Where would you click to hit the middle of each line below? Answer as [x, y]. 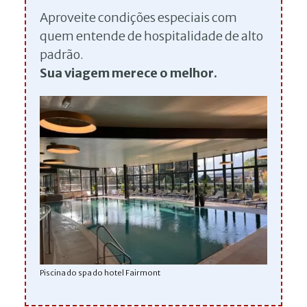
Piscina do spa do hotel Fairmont [100, 272]
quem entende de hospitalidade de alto [151, 36]
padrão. [62, 54]
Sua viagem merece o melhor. [128, 73]
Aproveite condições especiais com [138, 17]
